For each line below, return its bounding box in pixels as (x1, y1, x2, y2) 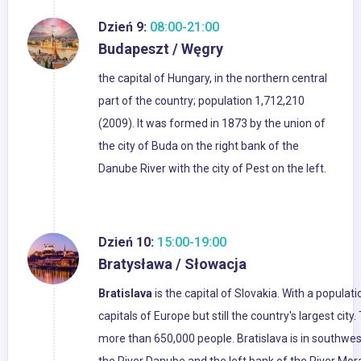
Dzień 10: (98, 234, 154, 251)
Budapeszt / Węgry (98, 40, 223, 58)
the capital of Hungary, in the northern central (98, 72, 327, 85)
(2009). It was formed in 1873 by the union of (98, 117, 326, 131)
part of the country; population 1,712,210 (98, 94, 305, 108)
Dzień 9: (98, 19, 147, 35)
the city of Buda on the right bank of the (98, 139, 299, 153)
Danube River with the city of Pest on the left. (98, 162, 326, 176)
